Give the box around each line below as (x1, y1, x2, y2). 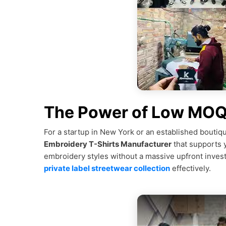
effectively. (170, 163, 211, 173)
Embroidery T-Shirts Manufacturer (44, 139, 172, 149)
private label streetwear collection (44, 163, 170, 173)
